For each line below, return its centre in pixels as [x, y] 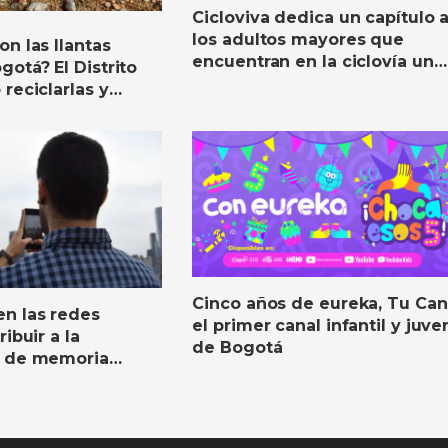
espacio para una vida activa [313, 83]
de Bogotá [237, 347]
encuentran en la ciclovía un [313, 61]
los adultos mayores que [298, 39]
